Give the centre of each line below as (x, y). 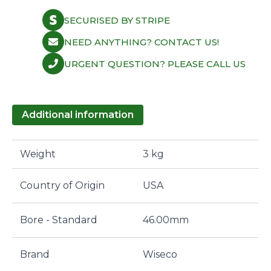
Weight (38, 154)
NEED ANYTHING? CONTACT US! (142, 42)
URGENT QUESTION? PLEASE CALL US (155, 64)
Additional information (78, 115)
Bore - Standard (58, 220)
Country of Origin (62, 185)
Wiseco (160, 254)
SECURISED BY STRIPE (117, 20)
